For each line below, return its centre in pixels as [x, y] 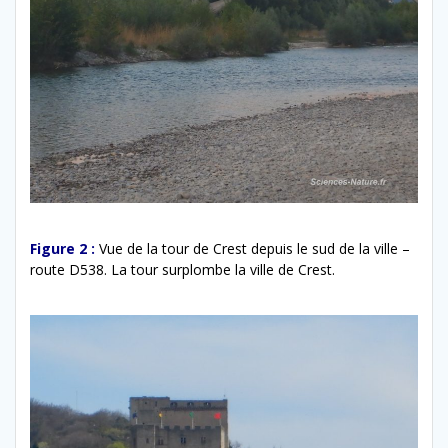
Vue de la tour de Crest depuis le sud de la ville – [254, 249]
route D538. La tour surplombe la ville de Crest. [182, 270]
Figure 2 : [62, 249]
